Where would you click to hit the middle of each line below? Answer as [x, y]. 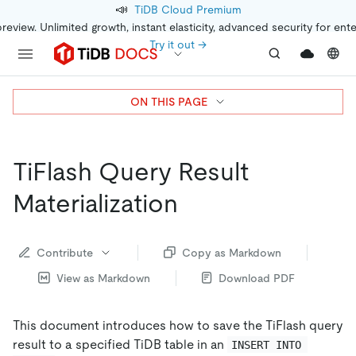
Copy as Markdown [232, 252]
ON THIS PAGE [168, 102]
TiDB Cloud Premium [188, 10]
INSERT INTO [270, 344]
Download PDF [257, 278]
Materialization [95, 203]
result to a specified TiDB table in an [120, 344]
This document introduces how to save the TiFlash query [178, 325]
